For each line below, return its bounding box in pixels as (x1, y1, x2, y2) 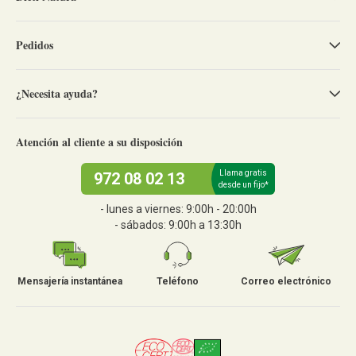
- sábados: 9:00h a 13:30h (114, 219, 242, 232)
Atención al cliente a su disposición (16, 133, 183, 151)
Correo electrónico (240, 276, 331, 288)
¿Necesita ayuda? (16, 85, 98, 103)
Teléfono (157, 276, 199, 288)
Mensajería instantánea (17, 276, 122, 288)
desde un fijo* (218, 180, 269, 190)
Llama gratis (219, 168, 267, 178)
